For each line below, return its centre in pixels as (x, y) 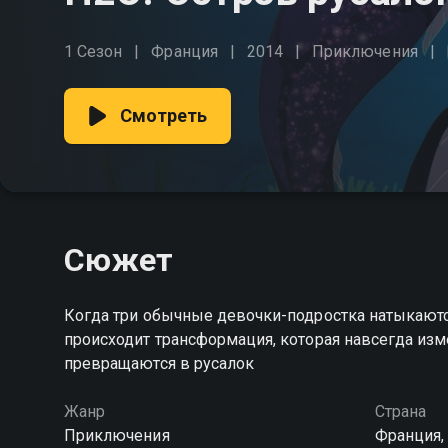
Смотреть (164, 115)
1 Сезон (93, 51)
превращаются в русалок (159, 363)
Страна (400, 411)
